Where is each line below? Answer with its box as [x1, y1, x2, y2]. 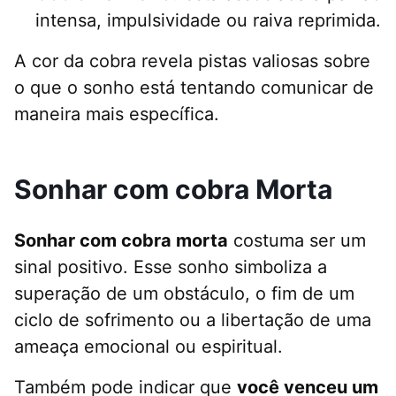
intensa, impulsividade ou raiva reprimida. [35, 10, 381, 32]
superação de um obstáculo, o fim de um [14, 283, 354, 305]
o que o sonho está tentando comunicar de [14, 77, 374, 99]
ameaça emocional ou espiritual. [14, 336, 283, 358]
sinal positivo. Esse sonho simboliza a [14, 256, 327, 278]
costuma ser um [228, 230, 366, 252]
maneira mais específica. [14, 103, 219, 126]
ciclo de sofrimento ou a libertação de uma [14, 309, 371, 331]
